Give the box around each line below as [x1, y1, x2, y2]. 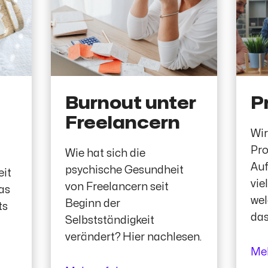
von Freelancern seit [65, 181, 169, 192]
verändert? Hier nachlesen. [65, 232, 202, 242]
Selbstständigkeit [65, 215, 154, 226]
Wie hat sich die [65, 148, 145, 159]
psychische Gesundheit [65, 165, 184, 175]
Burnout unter [65, 95, 196, 112]
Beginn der [65, 198, 120, 209]
